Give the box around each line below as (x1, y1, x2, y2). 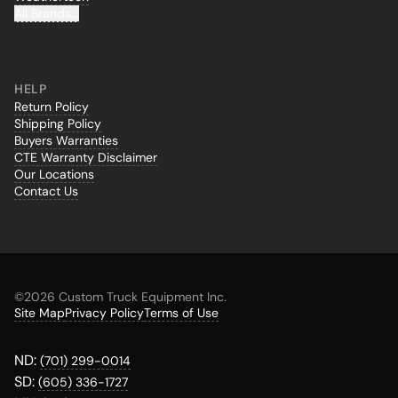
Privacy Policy (65, 305, 144, 322)
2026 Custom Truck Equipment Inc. (24, 289, 227, 306)
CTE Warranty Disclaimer (14, 149, 157, 166)
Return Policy (14, 99, 89, 115)
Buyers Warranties (14, 132, 118, 149)
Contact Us (14, 183, 78, 200)
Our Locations (14, 166, 94, 183)
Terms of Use (144, 305, 219, 322)
